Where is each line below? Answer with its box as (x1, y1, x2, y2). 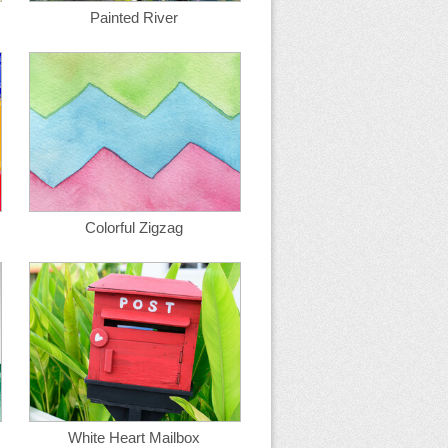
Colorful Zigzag (85, 219, 183, 236)
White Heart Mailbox (68, 429, 200, 446)
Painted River (90, 9, 178, 26)
